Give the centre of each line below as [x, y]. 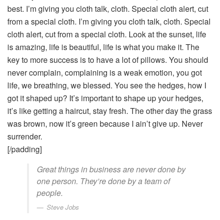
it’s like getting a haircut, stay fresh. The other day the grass [110, 111]
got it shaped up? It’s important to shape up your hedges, [105, 98]
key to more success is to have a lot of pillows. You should [108, 60]
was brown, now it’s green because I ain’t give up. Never [105, 124]
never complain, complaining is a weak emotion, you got [105, 73]
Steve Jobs [63, 207]
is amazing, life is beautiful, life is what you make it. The [103, 47]
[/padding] [25, 149]
